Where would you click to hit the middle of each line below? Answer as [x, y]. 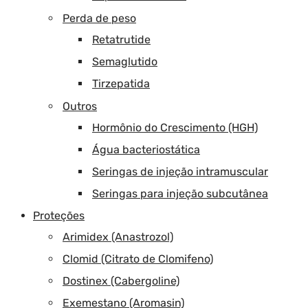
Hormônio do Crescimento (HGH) [175, 127]
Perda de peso [99, 18]
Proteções [59, 215]
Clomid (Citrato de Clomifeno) [138, 258]
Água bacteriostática [146, 149]
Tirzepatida [121, 83]
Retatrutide [121, 39]
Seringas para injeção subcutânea [180, 193]
